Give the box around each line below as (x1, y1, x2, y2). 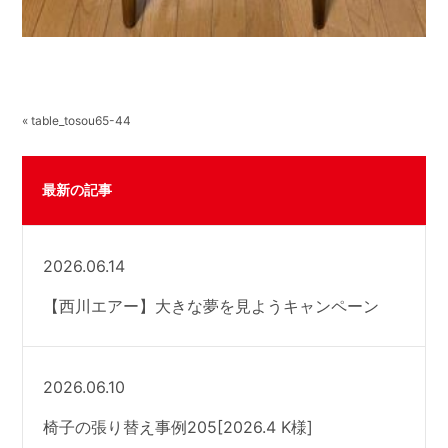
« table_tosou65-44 (22, 112, 132, 128)
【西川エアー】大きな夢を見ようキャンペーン (43, 295, 380, 316)
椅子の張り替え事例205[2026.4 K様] (43, 416, 314, 437)
